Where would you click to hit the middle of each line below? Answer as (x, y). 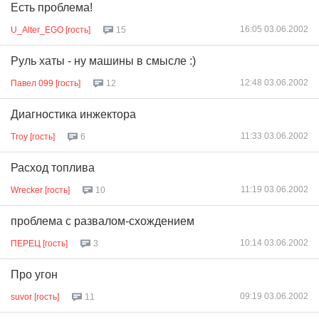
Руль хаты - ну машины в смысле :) (103, 61)
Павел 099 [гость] (46, 83)
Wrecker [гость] (40, 190)
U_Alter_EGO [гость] (51, 30)
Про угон (34, 274)
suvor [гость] (35, 297)
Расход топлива (53, 168)
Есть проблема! (52, 7)
